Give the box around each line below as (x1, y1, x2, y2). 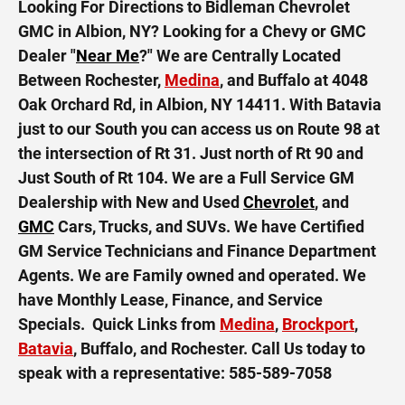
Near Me (76, 45, 139, 65)
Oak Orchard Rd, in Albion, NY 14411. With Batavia (18, 94, 381, 114)
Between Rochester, (18, 70, 165, 89)
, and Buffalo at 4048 (220, 70, 368, 89)
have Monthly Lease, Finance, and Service (18, 289, 323, 309)
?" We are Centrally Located (139, 45, 341, 65)
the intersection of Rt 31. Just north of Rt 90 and (18, 143, 363, 163)
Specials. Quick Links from (18, 314, 220, 334)
